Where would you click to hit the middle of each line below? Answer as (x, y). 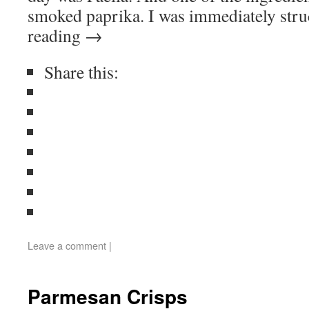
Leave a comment (67, 245)
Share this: (81, 72)
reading (56, 35)
